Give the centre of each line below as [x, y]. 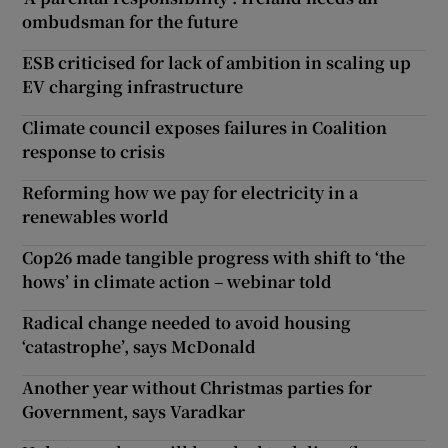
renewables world [96, 216]
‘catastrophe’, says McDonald [139, 346]
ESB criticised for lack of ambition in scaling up [217, 62]
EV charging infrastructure [133, 86]
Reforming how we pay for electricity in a [190, 192]
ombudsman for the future [130, 21]
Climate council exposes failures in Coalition [205, 127]
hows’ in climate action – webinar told [177, 281]
